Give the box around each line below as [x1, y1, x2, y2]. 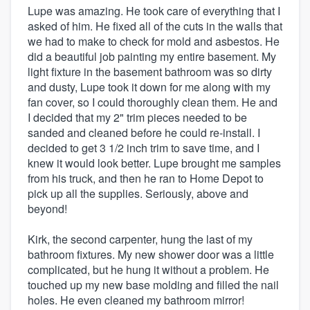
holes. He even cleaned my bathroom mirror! [28, 292, 244, 309]
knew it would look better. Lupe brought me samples [28, 155, 281, 172]
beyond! [28, 201, 67, 217]
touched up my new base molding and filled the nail [28, 277, 279, 293]
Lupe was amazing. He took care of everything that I [28, 3, 280, 19]
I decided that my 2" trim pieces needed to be [28, 109, 247, 126]
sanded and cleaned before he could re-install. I [28, 125, 260, 141]
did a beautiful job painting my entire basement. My [28, 48, 276, 65]
